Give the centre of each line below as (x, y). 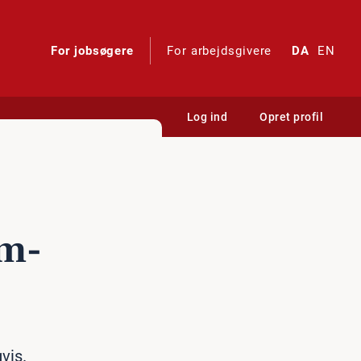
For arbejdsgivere (220, 51)
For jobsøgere (93, 51)
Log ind (207, 117)
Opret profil (291, 117)
